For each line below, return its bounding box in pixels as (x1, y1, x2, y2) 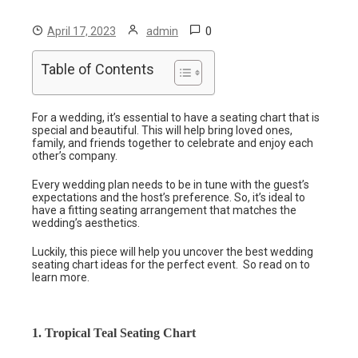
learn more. (32, 271, 92, 284)
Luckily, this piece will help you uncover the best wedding (32, 245, 313, 258)
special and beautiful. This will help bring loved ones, (32, 124, 292, 137)
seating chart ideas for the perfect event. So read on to (32, 258, 310, 271)
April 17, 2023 (47, 25, 116, 38)
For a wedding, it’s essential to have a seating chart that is (32, 111, 320, 124)
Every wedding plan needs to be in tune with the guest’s (32, 178, 309, 191)
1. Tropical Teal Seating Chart (32, 326, 196, 340)
